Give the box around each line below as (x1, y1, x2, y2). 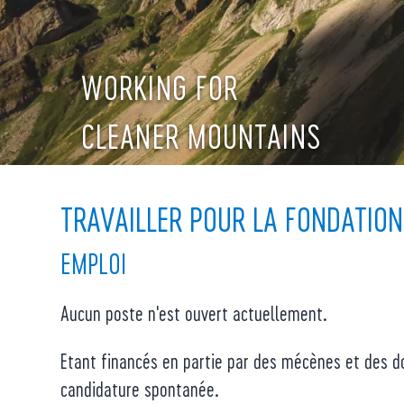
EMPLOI (60, 247, 127, 280)
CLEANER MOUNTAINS (81, 116, 322, 155)
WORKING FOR (81, 68, 239, 106)
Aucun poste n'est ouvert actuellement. (60, 301, 328, 325)
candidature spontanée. (60, 377, 220, 400)
